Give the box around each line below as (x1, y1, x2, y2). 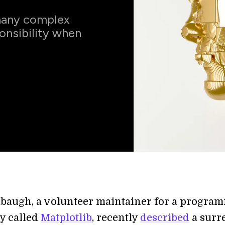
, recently (92, 212, 140, 223)
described (140, 212, 189, 223)
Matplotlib (41, 212, 92, 223)
